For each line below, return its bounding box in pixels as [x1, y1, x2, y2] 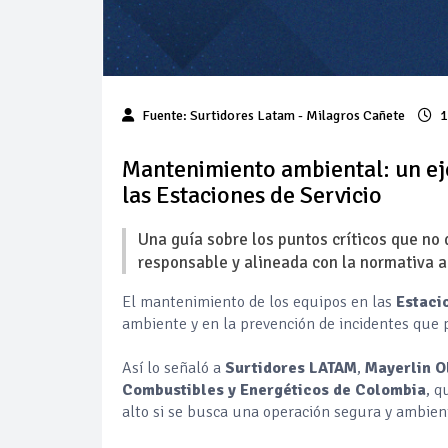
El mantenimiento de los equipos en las [122, 291, 396, 312]
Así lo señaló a [122, 357, 225, 378]
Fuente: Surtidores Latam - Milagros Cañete [139, 106, 405, 124]
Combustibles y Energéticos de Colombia [122, 379, 426, 400]
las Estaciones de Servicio [122, 179, 382, 210]
